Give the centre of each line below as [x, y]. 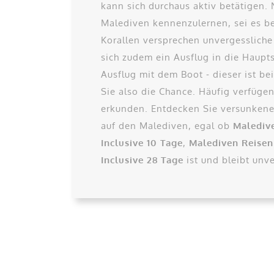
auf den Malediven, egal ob [167, 126]
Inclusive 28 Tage [142, 160]
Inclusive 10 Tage [142, 143]
